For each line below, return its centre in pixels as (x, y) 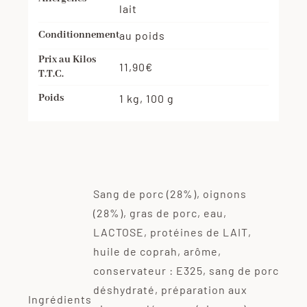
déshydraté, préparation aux (170, 290)
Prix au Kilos (67, 59)
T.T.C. (51, 74)
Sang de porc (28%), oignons (170, 194)
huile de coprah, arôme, (157, 251)
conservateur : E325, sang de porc (186, 271)
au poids (142, 35)
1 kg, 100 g (146, 98)
